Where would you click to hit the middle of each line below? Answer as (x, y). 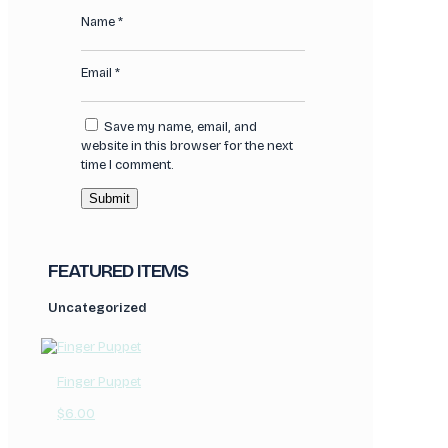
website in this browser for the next (187, 145)
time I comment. (128, 164)
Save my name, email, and (181, 126)
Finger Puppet (99, 381)
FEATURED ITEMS (118, 270)
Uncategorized (98, 307)
